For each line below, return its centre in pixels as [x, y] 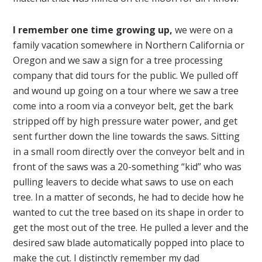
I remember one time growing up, [93, 30]
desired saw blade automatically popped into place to [129, 242]
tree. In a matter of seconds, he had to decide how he [129, 197]
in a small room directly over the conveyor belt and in [129, 151]
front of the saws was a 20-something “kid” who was [127, 166]
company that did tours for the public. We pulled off [126, 75]
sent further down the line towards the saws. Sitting [127, 136]
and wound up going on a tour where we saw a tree [126, 90]
